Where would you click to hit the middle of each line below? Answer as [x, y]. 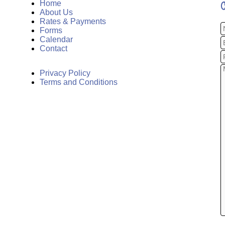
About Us [56, 13]
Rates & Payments [73, 22]
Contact [53, 49]
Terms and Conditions [78, 82]
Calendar [56, 40]
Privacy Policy [65, 73]
